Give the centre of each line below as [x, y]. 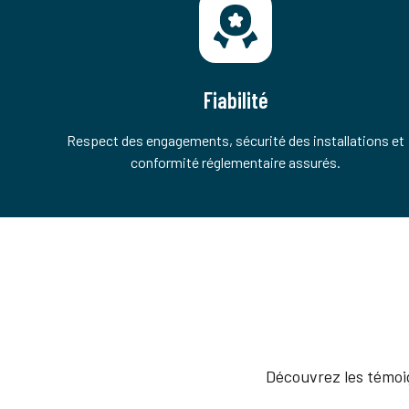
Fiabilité [236, 100]
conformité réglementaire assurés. [236, 162]
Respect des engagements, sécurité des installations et [236, 140]
